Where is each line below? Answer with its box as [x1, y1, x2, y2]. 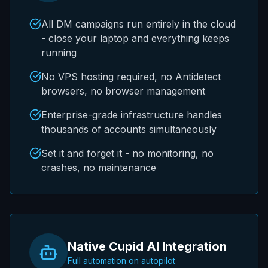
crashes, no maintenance [41, 161, 156, 173]
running [41, 46, 77, 59]
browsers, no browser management [41, 84, 205, 97]
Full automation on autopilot [68, 255, 175, 266]
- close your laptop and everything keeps [41, 32, 229, 44]
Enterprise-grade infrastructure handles [41, 108, 222, 121]
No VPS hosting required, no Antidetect [41, 70, 221, 83]
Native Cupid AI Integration [68, 239, 227, 254]
